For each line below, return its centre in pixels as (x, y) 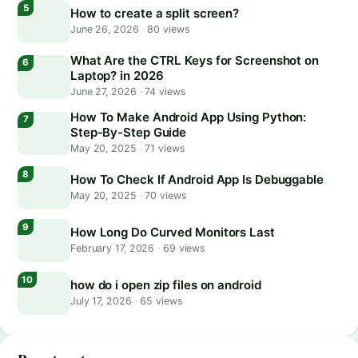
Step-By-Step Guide (129, 133)
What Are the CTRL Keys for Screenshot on (195, 61)
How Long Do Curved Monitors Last (173, 233)
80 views (167, 30)
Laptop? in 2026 (117, 76)
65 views (160, 301)
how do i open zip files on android (166, 285)
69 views (183, 249)
